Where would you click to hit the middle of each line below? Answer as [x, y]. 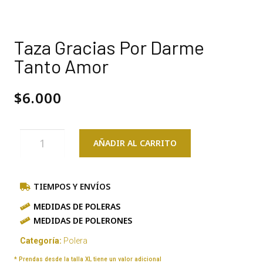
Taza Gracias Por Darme [109, 47]
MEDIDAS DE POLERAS [77, 207]
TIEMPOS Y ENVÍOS [72, 187]
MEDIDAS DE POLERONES [82, 221]
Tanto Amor [61, 65]
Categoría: [42, 241]
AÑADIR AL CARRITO [135, 143]
